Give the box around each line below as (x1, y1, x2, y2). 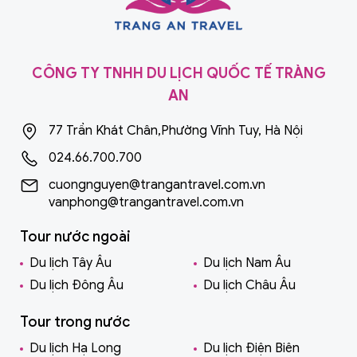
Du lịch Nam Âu (203, 254, 291, 271)
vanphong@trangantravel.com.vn (49, 194, 244, 210)
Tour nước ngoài (20, 227, 131, 245)
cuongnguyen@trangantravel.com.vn (49, 176, 265, 193)
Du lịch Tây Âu (29, 254, 112, 271)
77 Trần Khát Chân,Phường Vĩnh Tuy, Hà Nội (49, 122, 303, 139)
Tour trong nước (20, 312, 130, 331)
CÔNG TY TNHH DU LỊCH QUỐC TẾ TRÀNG (31, 64, 326, 82)
